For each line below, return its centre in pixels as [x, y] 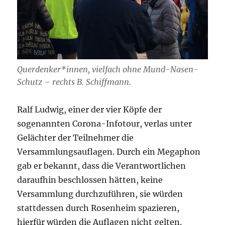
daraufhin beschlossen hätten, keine [90, 180]
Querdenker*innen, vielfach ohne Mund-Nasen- [108, 70]
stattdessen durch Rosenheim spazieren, [98, 208]
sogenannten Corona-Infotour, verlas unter [105, 124]
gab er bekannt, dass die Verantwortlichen [102, 166]
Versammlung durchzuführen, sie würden [100, 194]
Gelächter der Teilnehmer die [76, 138]
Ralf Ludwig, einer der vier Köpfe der [90, 110]
